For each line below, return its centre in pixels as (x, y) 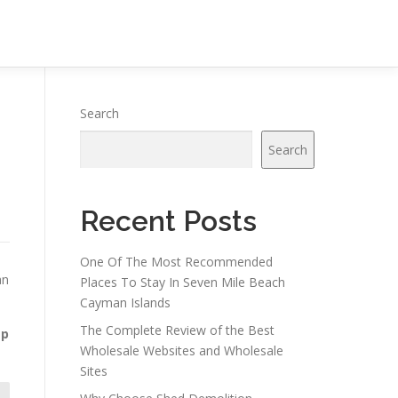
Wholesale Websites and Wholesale (182, 350)
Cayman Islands (125, 302)
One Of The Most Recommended (176, 262)
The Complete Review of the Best (177, 330)
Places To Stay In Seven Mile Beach (183, 282)
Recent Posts (168, 221)
